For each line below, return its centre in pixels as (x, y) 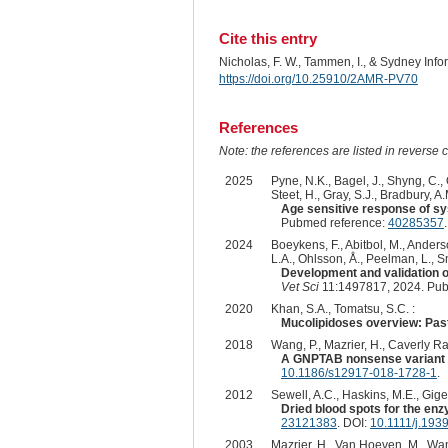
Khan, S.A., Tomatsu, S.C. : (342, 309)
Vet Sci (299, 287)
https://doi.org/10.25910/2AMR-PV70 (318, 79)
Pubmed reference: (334, 223)
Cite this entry (267, 39)
